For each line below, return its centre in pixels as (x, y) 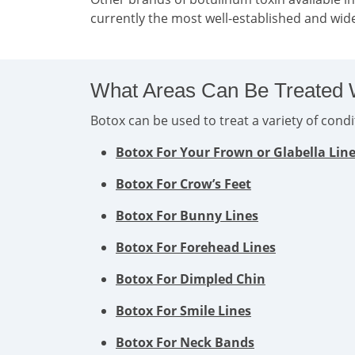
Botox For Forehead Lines (196, 247)
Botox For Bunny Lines (187, 216)
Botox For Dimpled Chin (191, 279)
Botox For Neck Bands (185, 342)
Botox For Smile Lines (183, 311)
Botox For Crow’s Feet (183, 184)
